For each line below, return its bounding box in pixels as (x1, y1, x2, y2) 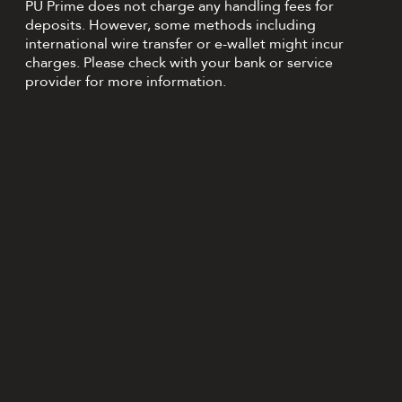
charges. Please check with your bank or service (25, 53, 333, 74)
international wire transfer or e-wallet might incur (25, 34, 344, 55)
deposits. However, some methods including (25, 15, 316, 36)
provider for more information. (25, 72, 226, 92)
